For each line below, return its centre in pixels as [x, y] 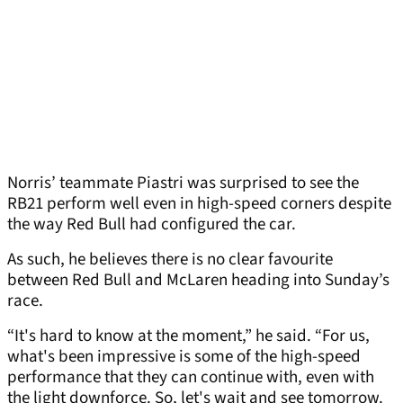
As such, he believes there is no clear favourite [170, 260]
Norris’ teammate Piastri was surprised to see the [183, 184]
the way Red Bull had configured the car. [152, 225]
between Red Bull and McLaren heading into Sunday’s [198, 281]
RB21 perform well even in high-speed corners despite [199, 204]
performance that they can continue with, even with [191, 378]
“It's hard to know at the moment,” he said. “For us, [188, 336]
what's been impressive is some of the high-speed [184, 357]
